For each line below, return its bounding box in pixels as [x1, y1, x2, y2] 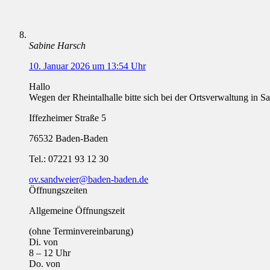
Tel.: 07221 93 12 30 [29, 154, 108, 165]
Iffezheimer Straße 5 [29, 113, 106, 124]
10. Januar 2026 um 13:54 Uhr [29, 61, 146, 72]
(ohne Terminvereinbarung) [29, 226, 133, 237]
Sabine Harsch [29, 40, 86, 51]
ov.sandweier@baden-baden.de [29, 174, 148, 185]
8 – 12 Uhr [29, 248, 71, 259]
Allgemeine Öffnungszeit [29, 206, 125, 216]
